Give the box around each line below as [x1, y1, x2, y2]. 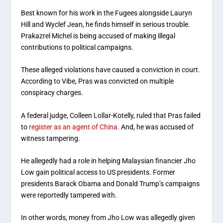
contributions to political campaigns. [21, 43, 134, 51]
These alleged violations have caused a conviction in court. [21, 66, 201, 74]
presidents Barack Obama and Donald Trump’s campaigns [21, 180, 200, 188]
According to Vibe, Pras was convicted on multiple [21, 77, 174, 86]
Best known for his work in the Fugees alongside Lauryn [21, 8, 193, 17]
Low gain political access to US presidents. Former [21, 168, 176, 177]
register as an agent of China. [29, 122, 120, 131]
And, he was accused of [119, 122, 194, 131]
